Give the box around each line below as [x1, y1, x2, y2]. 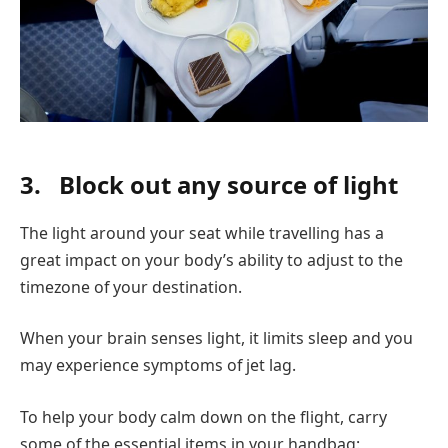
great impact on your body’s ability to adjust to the [20, 248, 403, 271]
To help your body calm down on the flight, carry [20, 405, 387, 428]
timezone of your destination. [20, 275, 242, 298]
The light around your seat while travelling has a [20, 221, 384, 244]
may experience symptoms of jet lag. [20, 354, 296, 377]
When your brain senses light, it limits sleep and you [20, 327, 413, 350]
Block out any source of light [59, 167, 398, 201]
